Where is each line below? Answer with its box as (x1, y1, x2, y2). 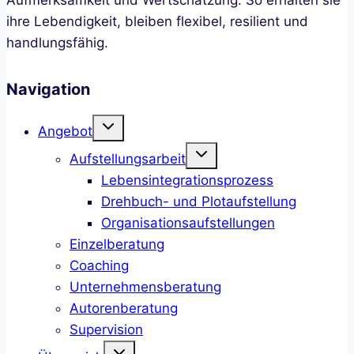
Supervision (70, 321, 143, 337)
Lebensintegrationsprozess (101, 171, 273, 188)
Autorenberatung (70, 299, 178, 316)
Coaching (70, 257, 129, 273)
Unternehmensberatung (70, 278, 221, 295)
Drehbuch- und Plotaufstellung (101, 193, 296, 209)
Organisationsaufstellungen (101, 214, 275, 231)
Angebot (38, 122, 92, 139)
